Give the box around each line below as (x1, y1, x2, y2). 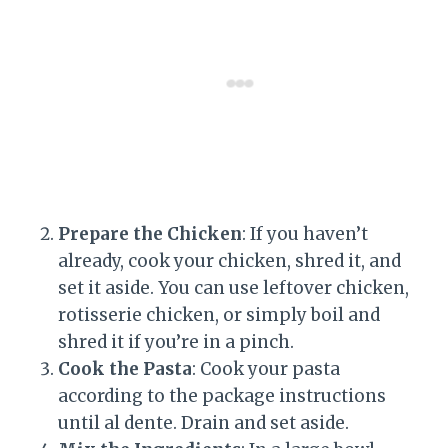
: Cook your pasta (192, 357, 340, 380)
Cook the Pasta (58, 357, 192, 380)
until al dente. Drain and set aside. (58, 411, 349, 434)
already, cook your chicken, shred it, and (58, 249, 401, 272)
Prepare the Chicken (58, 222, 242, 245)
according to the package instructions (58, 384, 386, 407)
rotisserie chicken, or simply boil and (58, 303, 380, 326)
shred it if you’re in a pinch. (58, 330, 294, 353)
